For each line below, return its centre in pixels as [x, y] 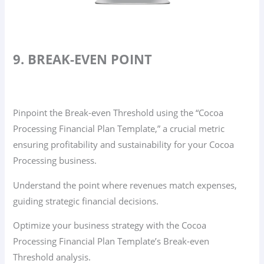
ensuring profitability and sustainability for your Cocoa [124, 144]
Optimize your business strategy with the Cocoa [110, 225]
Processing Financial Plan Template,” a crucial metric [119, 128]
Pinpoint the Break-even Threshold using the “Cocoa [118, 112]
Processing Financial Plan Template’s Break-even [111, 241]
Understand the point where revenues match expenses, [125, 185]
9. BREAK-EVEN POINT [83, 60]
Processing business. [55, 160]
